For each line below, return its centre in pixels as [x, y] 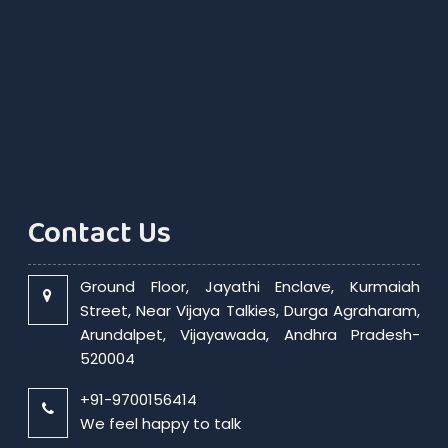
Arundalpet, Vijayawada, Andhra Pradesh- [250, 334]
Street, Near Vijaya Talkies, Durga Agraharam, [250, 310]
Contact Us [99, 233]
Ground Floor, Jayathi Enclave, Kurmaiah [250, 286]
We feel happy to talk [160, 423]
